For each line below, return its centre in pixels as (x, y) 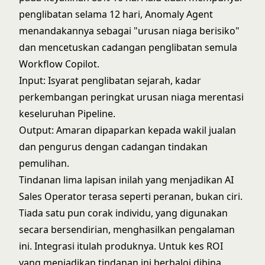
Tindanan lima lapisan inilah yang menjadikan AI (126, 180)
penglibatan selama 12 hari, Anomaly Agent (116, 14)
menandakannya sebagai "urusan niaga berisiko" (129, 31)
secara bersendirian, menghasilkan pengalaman (127, 230)
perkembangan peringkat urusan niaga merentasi (131, 97)
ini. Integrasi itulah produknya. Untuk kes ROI (121, 246)
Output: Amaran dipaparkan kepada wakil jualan (127, 130)
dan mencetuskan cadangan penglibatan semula (128, 47)
